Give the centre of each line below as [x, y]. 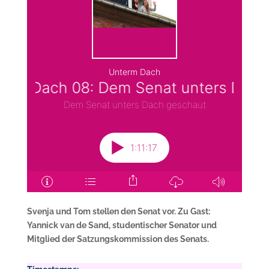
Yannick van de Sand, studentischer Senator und [122, 225]
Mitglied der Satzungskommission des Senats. [118, 239]
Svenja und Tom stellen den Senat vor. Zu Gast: [118, 212]
